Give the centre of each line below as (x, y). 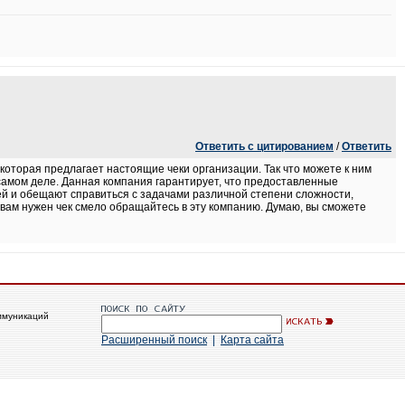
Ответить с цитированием (264, 146)
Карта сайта (252, 340)
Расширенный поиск (154, 340)
